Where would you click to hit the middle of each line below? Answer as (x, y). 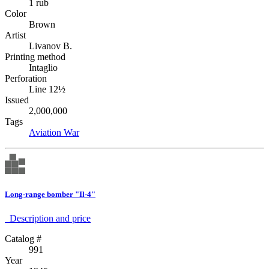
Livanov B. (50, 46)
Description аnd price (48, 218)
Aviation (46, 133)
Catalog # (23, 238)
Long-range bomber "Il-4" (50, 195)
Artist (15, 35)
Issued (17, 100)
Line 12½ (47, 89)
